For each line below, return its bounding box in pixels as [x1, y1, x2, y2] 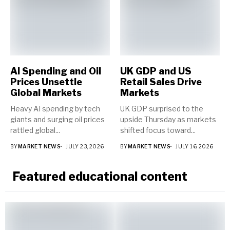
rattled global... [10, 126, 60, 135]
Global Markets [10, 87, 82, 98]
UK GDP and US [120, 66, 191, 76]
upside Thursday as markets [120, 115, 216, 124]
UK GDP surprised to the [120, 104, 203, 113]
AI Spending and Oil [10, 66, 101, 76]
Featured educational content [13, 169, 187, 184]
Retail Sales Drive [120, 76, 202, 87]
